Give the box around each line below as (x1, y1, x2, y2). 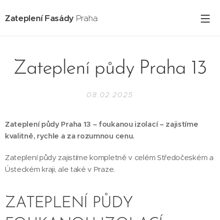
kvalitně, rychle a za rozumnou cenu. (5, 131, 135, 140)
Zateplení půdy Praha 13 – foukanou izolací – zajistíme (5, 119, 198, 129)
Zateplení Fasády (5, 12, 74, 24)
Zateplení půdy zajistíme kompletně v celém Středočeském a (5, 153, 214, 162)
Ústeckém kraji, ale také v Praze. (5, 165, 115, 174)
